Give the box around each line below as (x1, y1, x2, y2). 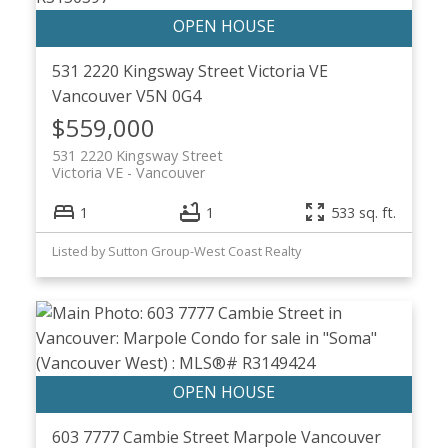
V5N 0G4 (135, 84, 201, 107)
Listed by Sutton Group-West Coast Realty (51, 242, 301, 261)
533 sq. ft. (331, 202, 397, 222)
